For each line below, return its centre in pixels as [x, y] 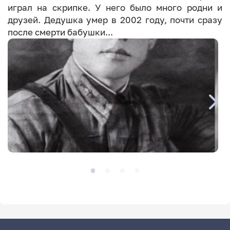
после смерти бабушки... [60, 32]
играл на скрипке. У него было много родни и [115, 7]
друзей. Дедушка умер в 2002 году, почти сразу [115, 20]
